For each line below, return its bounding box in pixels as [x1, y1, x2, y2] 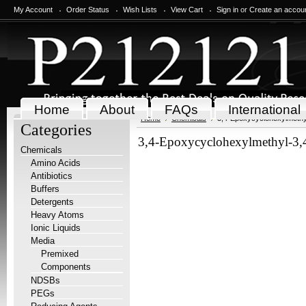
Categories [20, 121, 92, 139]
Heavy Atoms [31, 210, 84, 220]
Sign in [217, 5, 238, 14]
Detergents [31, 197, 74, 207]
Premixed [41, 249, 79, 259]
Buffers [31, 184, 59, 194]
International [227, 102, 301, 117]
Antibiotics [31, 171, 72, 181]
